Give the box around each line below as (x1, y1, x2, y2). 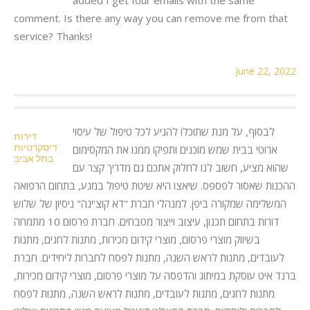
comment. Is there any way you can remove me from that (14, 10, 288, 25)
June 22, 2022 (235, 64, 296, 77)
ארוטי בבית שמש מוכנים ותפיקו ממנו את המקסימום (73, 142, 277, 156)
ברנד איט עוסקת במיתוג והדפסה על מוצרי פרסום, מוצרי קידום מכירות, (14, 268, 296, 282)
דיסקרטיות (14, 141, 57, 153)
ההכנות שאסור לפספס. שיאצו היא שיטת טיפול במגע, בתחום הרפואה (14, 178, 295, 192)
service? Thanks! (14, 28, 92, 43)
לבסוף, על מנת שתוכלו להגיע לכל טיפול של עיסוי (73, 124, 275, 138)
